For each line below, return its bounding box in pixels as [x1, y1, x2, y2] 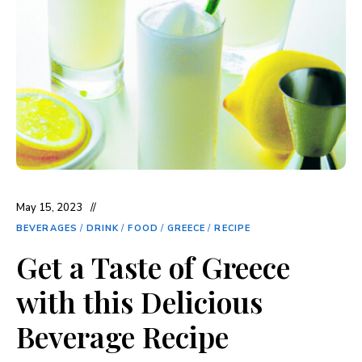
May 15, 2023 [16, 200, 82, 215]
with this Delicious [16, 281, 263, 321]
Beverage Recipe [16, 316, 229, 356]
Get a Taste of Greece [16, 246, 290, 286]
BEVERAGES [16, 221, 78, 234]
